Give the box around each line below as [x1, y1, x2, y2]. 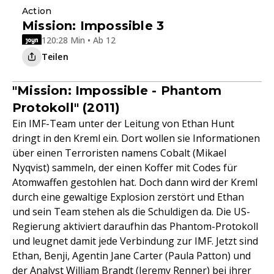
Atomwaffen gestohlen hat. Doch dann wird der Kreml [12, 175, 257, 189]
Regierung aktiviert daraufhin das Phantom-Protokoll [12, 219, 258, 233]
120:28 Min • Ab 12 [42, 34, 116, 46]
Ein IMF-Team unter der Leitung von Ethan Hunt [12, 116, 234, 130]
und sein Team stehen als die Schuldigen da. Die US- [12, 204, 250, 218]
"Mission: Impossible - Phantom [12, 83, 222, 98]
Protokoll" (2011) [12, 100, 120, 115]
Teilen [42, 50, 68, 62]
